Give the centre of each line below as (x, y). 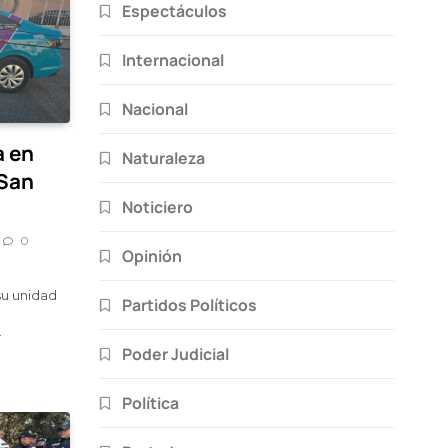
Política (150, 402)
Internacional (173, 59)
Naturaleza (163, 157)
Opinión (152, 255)
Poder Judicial (175, 353)
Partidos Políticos (189, 304)
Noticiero (157, 206)
